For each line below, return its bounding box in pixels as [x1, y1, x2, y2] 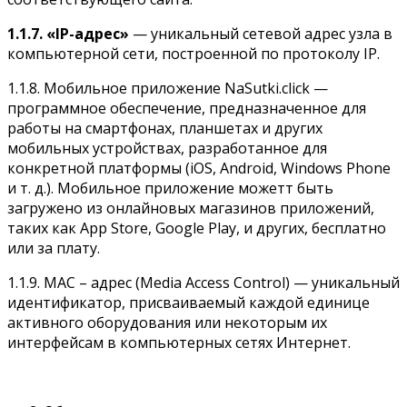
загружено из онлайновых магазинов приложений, [7, 197, 374, 218]
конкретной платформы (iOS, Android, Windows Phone [7, 157, 391, 178]
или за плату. [7, 237, 100, 258]
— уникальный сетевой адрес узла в [129, 23, 392, 44]
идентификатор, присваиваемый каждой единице [7, 292, 370, 313]
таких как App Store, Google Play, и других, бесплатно [7, 217, 386, 238]
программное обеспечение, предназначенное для [7, 97, 366, 118]
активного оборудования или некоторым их [7, 312, 327, 333]
